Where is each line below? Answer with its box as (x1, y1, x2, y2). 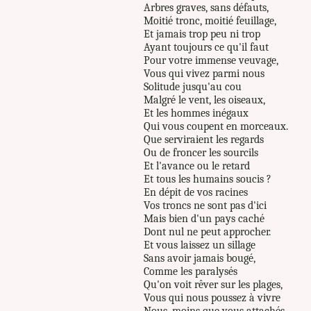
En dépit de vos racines (144, 185, 248, 199)
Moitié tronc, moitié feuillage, (144, 14, 276, 27)
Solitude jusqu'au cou (144, 80, 242, 93)
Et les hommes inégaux (144, 106, 249, 119)
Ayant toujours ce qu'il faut (144, 40, 269, 53)
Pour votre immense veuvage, (144, 53, 278, 67)
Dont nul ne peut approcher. (144, 225, 271, 238)
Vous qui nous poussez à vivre (144, 291, 280, 304)
